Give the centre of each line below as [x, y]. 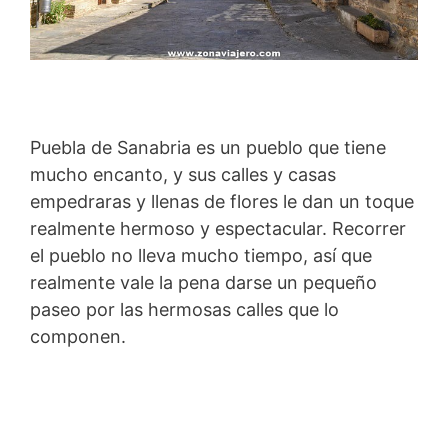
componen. [78, 336]
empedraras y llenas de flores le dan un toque [222, 201]
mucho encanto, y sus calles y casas [183, 174]
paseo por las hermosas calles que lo [184, 309]
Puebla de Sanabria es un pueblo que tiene [208, 147]
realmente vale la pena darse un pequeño [203, 282]
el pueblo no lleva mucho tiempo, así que [201, 255]
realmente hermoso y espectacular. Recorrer [218, 228]
